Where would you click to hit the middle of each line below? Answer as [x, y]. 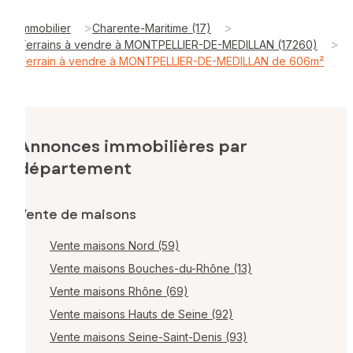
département [75, 169]
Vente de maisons [77, 214]
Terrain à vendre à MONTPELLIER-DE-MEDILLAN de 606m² [171, 61]
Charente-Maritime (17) [152, 28]
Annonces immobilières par [133, 147]
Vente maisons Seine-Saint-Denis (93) [149, 336]
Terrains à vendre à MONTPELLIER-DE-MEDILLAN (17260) [168, 44]
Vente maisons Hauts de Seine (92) [141, 314]
